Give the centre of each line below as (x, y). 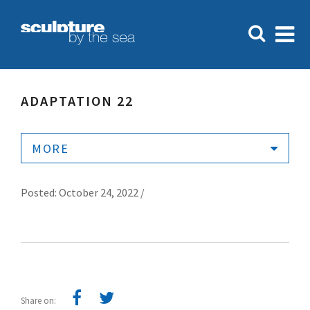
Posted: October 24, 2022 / (83, 192)
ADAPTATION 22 (77, 101)
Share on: (39, 301)
